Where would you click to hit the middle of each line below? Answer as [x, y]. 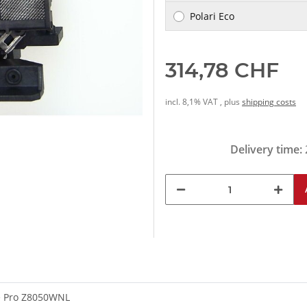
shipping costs [269, 102]
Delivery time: [268, 150]
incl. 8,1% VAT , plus [204, 102]
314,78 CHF [222, 71]
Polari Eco [212, 16]
